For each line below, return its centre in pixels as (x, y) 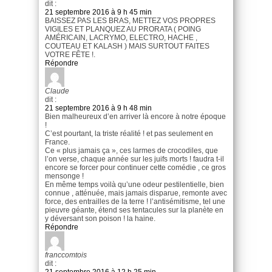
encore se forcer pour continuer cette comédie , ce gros (135, 167)
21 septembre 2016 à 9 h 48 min (98, 108)
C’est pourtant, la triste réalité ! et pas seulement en (129, 133)
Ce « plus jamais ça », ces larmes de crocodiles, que (131, 150)
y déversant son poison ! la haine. (100, 218)
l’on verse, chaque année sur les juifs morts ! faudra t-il (134, 159)
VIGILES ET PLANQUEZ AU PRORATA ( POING (123, 29)
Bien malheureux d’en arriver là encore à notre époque (135, 116)
